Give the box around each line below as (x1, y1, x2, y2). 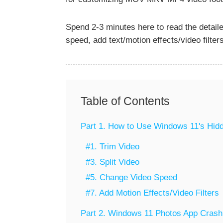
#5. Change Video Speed (86, 173, 177, 183)
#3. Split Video (86, 157, 139, 167)
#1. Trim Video (86, 142, 139, 152)
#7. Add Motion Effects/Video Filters (86, 188, 219, 198)
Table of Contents (81, 95, 170, 108)
